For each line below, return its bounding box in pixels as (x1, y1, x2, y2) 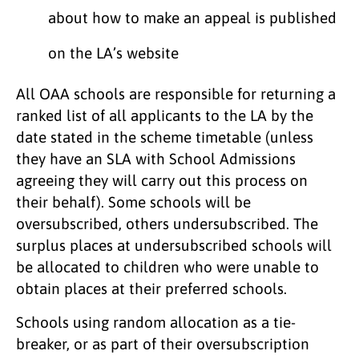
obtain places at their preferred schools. (16, 279, 287, 297)
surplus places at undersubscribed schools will (16, 236, 332, 254)
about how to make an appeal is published (48, 8, 337, 26)
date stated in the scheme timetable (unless (16, 127, 313, 146)
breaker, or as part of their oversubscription (16, 334, 309, 353)
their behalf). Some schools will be (16, 192, 251, 211)
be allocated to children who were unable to (16, 257, 319, 276)
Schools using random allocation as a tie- (16, 313, 296, 331)
